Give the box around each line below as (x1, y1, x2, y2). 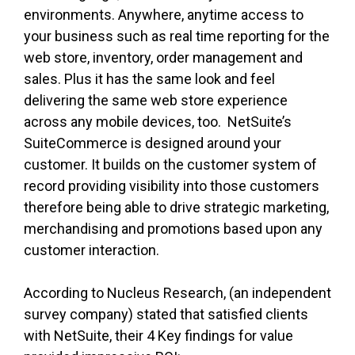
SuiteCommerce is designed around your (24, 135, 281, 152)
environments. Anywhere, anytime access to (24, 6, 303, 24)
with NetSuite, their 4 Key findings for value (24, 327, 293, 345)
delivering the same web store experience (24, 92, 288, 109)
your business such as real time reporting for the (24, 28, 330, 45)
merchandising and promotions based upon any (24, 220, 323, 238)
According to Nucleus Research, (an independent (24, 284, 331, 302)
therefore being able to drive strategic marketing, (24, 199, 329, 216)
